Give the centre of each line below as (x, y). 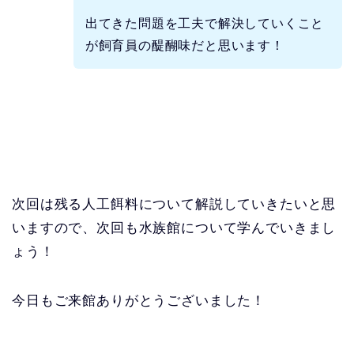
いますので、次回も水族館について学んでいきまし (174, 228)
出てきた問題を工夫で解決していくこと (205, 23)
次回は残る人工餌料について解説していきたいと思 (174, 204)
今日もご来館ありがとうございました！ (139, 300)
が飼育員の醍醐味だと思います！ (185, 45)
